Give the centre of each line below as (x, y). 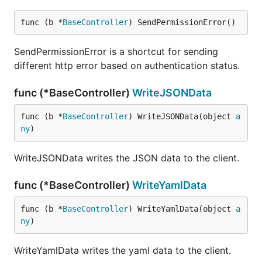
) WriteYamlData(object (182, 209)
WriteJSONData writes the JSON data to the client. (127, 158)
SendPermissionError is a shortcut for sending (116, 51)
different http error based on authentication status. (127, 65)
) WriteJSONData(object (182, 116)
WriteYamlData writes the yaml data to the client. (123, 250)
